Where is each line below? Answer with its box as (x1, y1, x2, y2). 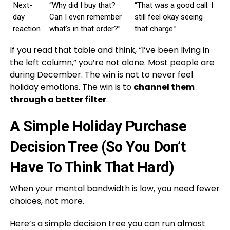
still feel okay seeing (134, 12, 203, 22)
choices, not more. (9, 195, 84, 207)
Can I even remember (49, 12, 122, 22)
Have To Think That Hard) (9, 158, 175, 176)
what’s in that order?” (49, 24, 121, 33)
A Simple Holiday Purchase (9, 117, 187, 135)
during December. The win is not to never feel (9, 68, 193, 81)
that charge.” (134, 24, 177, 33)
